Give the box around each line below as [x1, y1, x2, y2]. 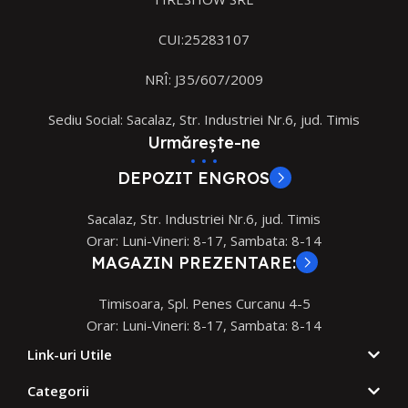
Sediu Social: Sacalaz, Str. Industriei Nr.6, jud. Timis [48, 109, 360, 128]
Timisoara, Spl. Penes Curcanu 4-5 [97, 293, 311, 312]
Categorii [27, 381, 89, 400]
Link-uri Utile [27, 344, 112, 363]
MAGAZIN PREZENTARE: [90, 251, 296, 273]
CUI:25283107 [158, 29, 250, 48]
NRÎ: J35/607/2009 [145, 69, 263, 88]
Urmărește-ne [148, 131, 260, 153]
